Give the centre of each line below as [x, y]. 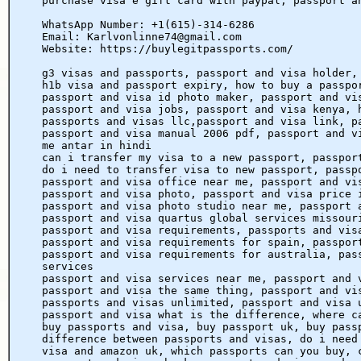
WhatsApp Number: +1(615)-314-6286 [148, 24]
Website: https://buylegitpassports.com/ [168, 48]
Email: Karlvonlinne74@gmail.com [142, 36]
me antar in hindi [97, 145]
